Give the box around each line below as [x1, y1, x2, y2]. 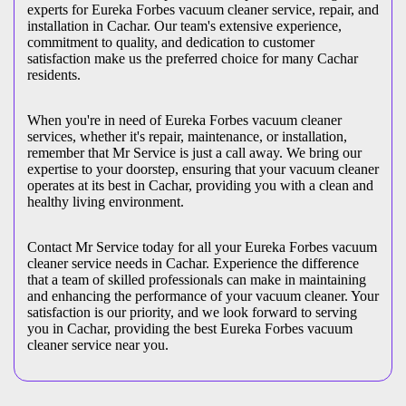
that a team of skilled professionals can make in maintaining [27, 272, 366, 288]
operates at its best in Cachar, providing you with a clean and [27, 178, 373, 194]
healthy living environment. [27, 194, 184, 210]
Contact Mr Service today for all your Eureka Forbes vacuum [27, 239, 377, 256]
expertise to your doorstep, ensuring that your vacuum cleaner [27, 161, 379, 178]
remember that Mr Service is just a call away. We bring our [27, 145, 362, 161]
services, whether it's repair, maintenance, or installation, [27, 129, 347, 145]
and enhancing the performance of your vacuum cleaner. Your [27, 288, 379, 304]
